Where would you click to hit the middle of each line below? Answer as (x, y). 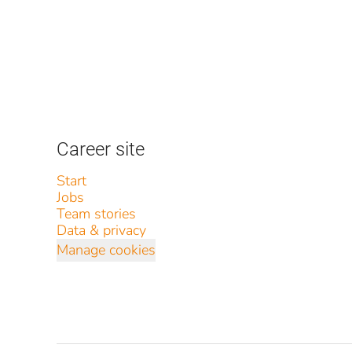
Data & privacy (101, 230)
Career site (101, 149)
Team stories (96, 214)
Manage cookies (106, 250)
